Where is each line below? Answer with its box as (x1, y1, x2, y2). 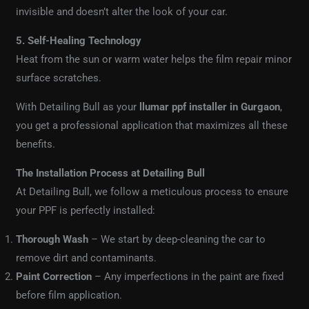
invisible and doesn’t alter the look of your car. (16, 6, 228, 19)
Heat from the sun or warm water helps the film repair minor (16, 53, 292, 66)
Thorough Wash (16, 233, 89, 246)
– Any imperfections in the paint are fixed (92, 270, 284, 283)
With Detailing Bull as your (16, 101, 140, 114)
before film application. (16, 289, 123, 302)
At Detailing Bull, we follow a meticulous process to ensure (16, 186, 289, 199)
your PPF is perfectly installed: (16, 204, 156, 217)
